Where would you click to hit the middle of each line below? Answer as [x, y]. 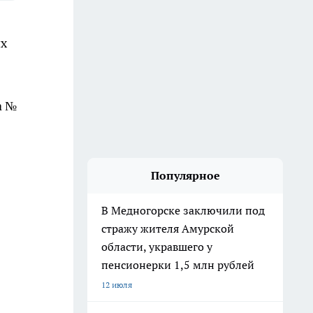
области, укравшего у [157, 247]
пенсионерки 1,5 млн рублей [178, 265]
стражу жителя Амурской [168, 228]
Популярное [185, 175]
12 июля [117, 285]
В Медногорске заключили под [183, 210]
